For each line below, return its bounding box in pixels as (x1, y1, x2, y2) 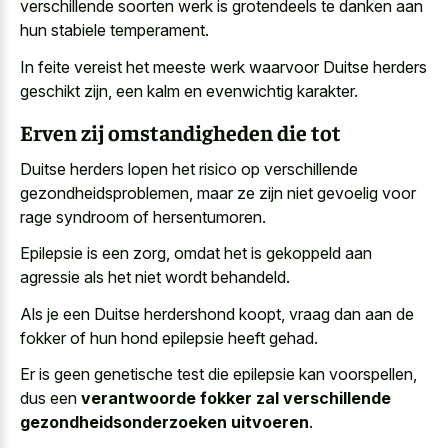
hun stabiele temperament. (20, 20, 209, 41)
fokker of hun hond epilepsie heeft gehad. (20, 327, 318, 348)
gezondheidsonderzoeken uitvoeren (20, 412, 309, 433)
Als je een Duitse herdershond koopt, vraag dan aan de (20, 303, 414, 324)
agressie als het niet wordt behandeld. (20, 267, 290, 288)
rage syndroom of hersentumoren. (20, 206, 266, 227)
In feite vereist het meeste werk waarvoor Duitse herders (20, 56, 427, 77)
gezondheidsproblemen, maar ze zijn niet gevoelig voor (20, 182, 416, 203)
